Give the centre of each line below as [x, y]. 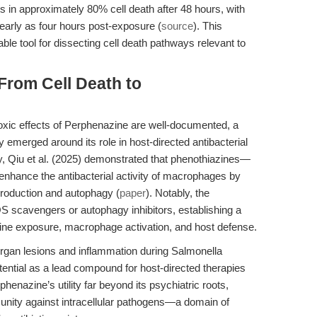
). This [208, 26]
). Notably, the [178, 193]
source [177, 26]
